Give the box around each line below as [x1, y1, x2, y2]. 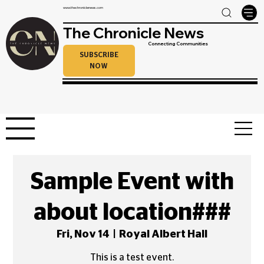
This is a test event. [90, 253, 174, 263]
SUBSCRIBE [79, 51, 118, 59]
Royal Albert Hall [119, 229, 207, 240]
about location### [33, 201, 231, 225]
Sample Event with [30, 170, 234, 194]
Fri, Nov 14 [57, 229, 110, 240]
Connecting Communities [148, 41, 209, 47]
